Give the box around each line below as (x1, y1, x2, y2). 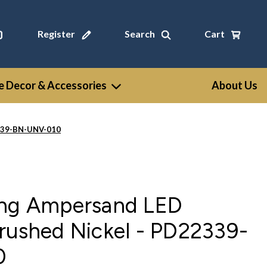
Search (124, 28, 155, 39)
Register (37, 28, 75, 39)
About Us (212, 79, 257, 92)
